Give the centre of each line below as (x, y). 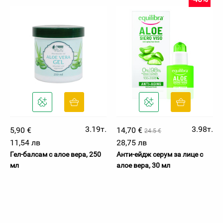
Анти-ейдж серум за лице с (160, 154)
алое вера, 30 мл (143, 165)
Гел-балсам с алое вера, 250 (56, 154)
